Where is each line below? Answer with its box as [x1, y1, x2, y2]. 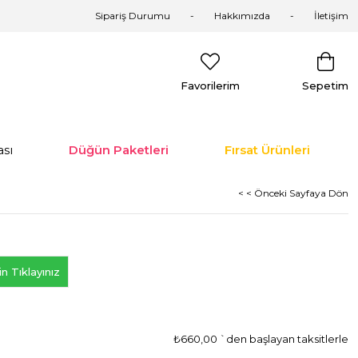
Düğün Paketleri [69, 142, 169, 157]
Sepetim [302, 79, 348, 92]
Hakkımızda [214, 10, 270, 22]
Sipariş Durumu [95, 10, 170, 22]
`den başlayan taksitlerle [220, 332, 348, 345]
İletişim [314, 10, 348, 22]
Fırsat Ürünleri [225, 142, 310, 157]
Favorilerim [181, 79, 240, 92]
